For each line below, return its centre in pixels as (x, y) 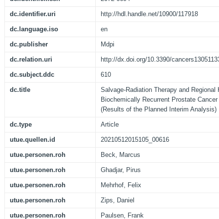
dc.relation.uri (31, 60)
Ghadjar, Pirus (121, 170)
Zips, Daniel (118, 200)
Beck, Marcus (120, 155)
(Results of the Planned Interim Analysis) (159, 109)
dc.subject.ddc (32, 75)
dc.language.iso (34, 29)
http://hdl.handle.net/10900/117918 (149, 14)
